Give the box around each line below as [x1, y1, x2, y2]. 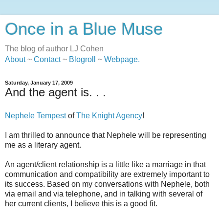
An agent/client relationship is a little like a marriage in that [5, 160, 206, 169]
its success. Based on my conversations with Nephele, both [5, 179, 210, 188]
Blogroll [69, 55, 96, 64]
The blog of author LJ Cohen [5, 44, 104, 53]
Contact [34, 55, 61, 64]
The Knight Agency [76, 111, 142, 120]
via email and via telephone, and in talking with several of [5, 189, 202, 198]
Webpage [104, 55, 138, 64]
